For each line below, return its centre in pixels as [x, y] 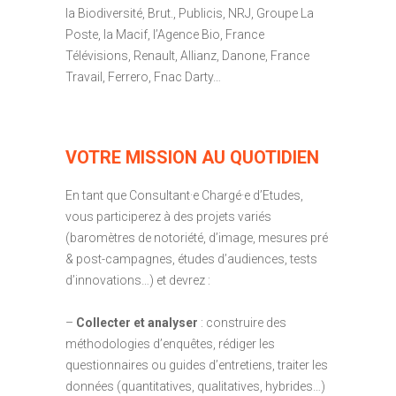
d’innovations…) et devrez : [138, 280]
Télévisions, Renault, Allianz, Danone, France [187, 55]
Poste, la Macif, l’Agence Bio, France [165, 34]
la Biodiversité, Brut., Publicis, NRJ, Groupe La [190, 13]
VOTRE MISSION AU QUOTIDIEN [192, 157]
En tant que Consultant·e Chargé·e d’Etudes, [184, 195]
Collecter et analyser [137, 322]
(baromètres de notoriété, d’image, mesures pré [197, 237]
